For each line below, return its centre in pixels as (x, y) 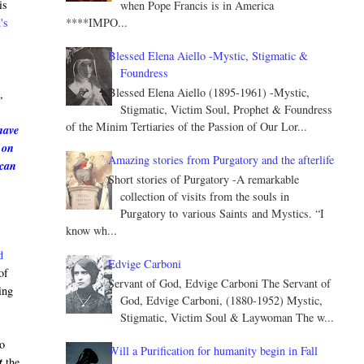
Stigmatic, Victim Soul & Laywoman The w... (227, 317)
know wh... (91, 230)
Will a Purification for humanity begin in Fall (213, 350)
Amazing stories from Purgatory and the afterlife (221, 160)
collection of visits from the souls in (205, 196)
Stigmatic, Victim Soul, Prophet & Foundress (227, 110)
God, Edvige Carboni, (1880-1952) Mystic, (222, 300)
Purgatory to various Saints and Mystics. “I (223, 213)
